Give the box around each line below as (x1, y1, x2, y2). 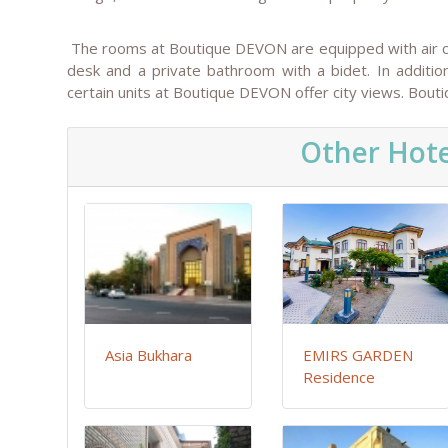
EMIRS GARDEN (303, 345, 414, 366)
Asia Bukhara (105, 345, 192, 366)
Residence (303, 367, 376, 388)
